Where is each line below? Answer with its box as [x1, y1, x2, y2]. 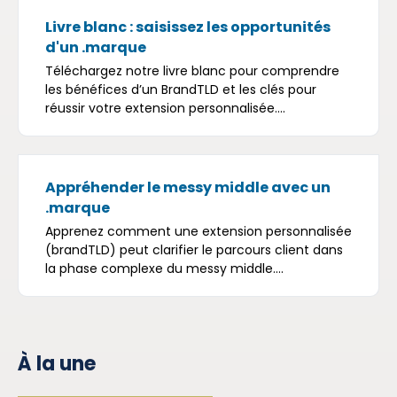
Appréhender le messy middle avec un [45, 176, 331, 198]
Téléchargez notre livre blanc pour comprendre [45, 61, 339, 80]
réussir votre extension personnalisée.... [45, 98, 285, 117]
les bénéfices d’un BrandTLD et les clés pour [45, 80, 316, 98]
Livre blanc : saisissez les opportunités [45, 16, 331, 37]
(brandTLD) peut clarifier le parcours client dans [45, 240, 343, 259]
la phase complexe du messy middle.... [45, 259, 284, 277]
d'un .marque [45, 36, 146, 58]
